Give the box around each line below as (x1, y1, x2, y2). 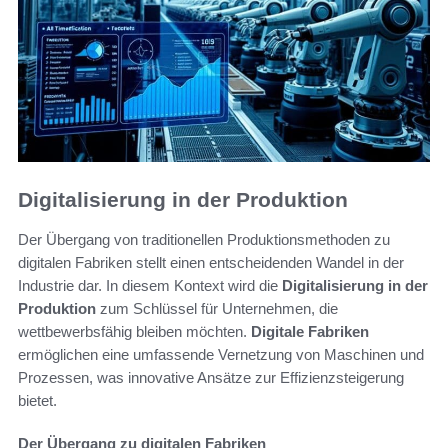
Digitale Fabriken (251, 323, 369, 341)
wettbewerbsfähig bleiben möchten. (18, 323, 251, 341)
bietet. (18, 392, 57, 410)
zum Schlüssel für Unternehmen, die (96, 300, 338, 318)
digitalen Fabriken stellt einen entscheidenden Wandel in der (18, 254, 404, 272)
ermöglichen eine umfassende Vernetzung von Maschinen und (18, 346, 424, 364)
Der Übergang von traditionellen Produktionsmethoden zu (18, 231, 390, 249)
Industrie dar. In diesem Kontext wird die (18, 277, 282, 295)
